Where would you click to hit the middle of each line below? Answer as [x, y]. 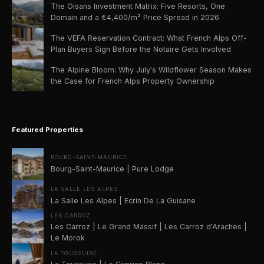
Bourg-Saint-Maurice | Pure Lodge [112, 169]
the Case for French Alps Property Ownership [133, 81]
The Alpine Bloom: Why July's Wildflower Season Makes [151, 70]
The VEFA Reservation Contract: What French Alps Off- [149, 38]
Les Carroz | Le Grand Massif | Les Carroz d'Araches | [149, 227]
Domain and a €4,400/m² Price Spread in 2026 [135, 17]
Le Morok [68, 238]
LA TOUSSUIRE [74, 253]
